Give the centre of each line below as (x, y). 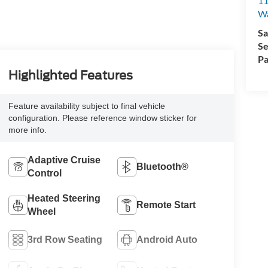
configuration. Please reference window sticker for (102, 118)
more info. (27, 130)
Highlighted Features (70, 75)
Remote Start (166, 205)
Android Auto (167, 239)
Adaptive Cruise (64, 160)
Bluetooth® (163, 166)
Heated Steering (64, 198)
